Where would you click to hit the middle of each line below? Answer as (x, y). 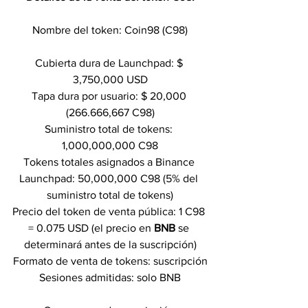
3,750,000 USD (110, 79)
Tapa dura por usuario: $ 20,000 (110, 96)
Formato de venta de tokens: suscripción (110, 261)
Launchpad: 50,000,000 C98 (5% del (110, 178)
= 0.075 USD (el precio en (91, 228)
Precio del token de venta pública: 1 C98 (110, 211)
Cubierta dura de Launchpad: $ (110, 63)
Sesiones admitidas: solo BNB (110, 277)
